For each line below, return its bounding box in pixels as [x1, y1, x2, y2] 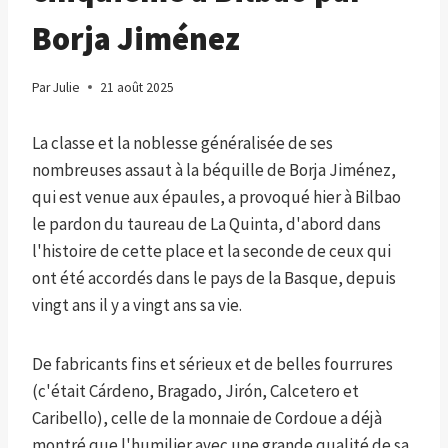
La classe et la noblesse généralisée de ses [32, 131, 333, 154]
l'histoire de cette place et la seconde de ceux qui [32, 239, 391, 262]
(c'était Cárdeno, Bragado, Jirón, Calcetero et [32, 379, 359, 402]
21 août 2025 [100, 78, 175, 96]
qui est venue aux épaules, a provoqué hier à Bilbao [32, 185, 401, 208]
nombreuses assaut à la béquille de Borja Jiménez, [32, 158, 396, 181]
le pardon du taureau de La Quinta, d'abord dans [32, 212, 381, 235]
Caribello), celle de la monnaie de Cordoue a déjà [32, 406, 382, 429]
